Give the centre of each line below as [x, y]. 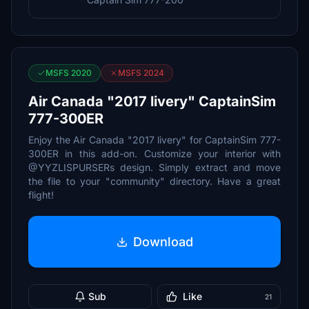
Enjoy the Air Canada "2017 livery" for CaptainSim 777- [154, 140]
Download [163, 241]
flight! [41, 195]
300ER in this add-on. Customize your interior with [154, 153]
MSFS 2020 [69, 73]
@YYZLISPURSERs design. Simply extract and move [154, 167]
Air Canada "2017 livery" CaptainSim [152, 101]
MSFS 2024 [141, 73]
